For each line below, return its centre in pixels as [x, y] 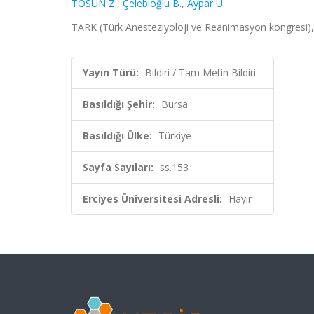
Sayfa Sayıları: [118, 167]
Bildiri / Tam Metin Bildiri [200, 73]
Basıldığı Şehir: [119, 104]
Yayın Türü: [111, 73]
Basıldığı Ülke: [117, 136]
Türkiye [175, 136]
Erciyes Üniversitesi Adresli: [152, 199]
